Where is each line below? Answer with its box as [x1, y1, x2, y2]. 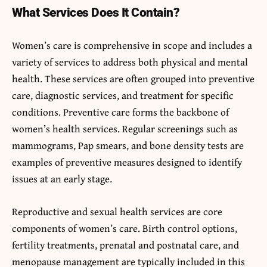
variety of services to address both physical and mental [12, 54, 248, 69]
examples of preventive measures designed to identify [12, 154, 242, 169]
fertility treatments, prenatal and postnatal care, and [12, 237, 239, 252]
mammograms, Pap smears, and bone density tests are [12, 137, 244, 153]
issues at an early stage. [12, 170, 112, 186]
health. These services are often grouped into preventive [12, 70, 254, 86]
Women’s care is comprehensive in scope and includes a [12, 37, 252, 52]
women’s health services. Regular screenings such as [12, 120, 238, 136]
